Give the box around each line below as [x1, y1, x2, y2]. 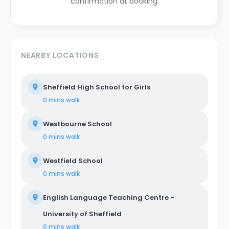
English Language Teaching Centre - [43, 192, 174, 202]
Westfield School [43, 155, 103, 166]
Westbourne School [43, 119, 112, 129]
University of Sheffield [43, 209, 122, 219]
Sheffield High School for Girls [43, 82, 150, 92]
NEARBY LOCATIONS [21, 50, 99, 60]
